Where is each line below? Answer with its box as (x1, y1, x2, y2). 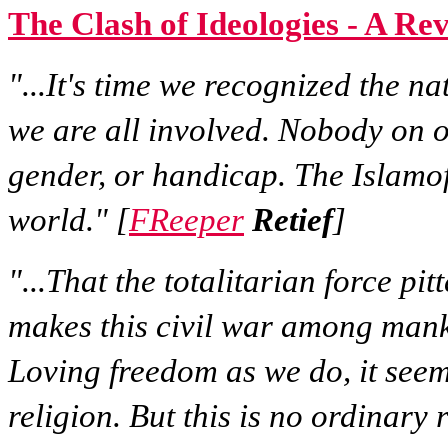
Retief (252, 202, 333, 238)
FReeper (129, 202, 244, 238)
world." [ (8, 202, 129, 238)
